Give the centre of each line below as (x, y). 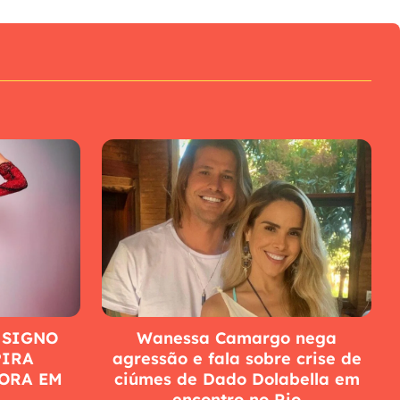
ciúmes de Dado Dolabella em (237, 379)
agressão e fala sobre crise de (237, 359)
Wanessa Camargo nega (237, 338)
